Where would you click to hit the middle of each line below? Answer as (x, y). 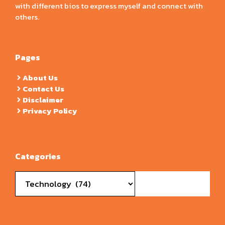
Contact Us (43, 88)
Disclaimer (43, 99)
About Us (40, 77)
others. (27, 17)
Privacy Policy (50, 110)
